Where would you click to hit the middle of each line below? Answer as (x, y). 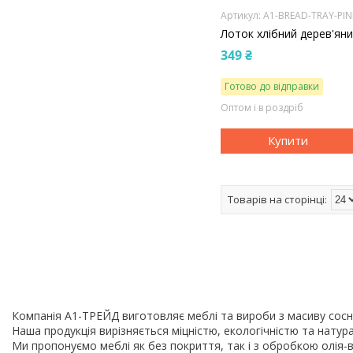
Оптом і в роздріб (262, 107)
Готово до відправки (272, 86)
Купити (288, 141)
